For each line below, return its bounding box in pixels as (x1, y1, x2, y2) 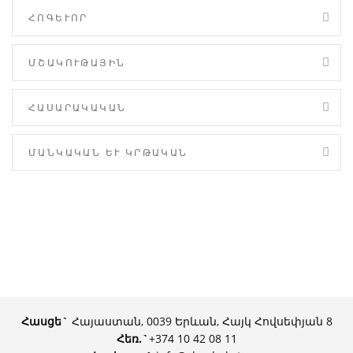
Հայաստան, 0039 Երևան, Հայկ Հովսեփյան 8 (68, 314, 333, 329)
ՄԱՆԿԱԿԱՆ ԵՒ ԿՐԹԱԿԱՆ (28, 146, 188, 159)
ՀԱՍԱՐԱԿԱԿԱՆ (28, 101, 127, 114)
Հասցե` (20, 314, 69, 329)
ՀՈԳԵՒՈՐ (28, 11, 88, 24)
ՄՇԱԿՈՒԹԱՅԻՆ (28, 56, 126, 69)
